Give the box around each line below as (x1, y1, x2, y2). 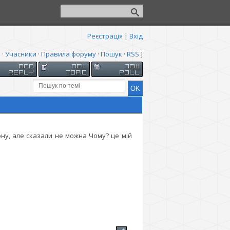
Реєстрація (87, 31, 123, 41)
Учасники (5, 49, 36, 59)
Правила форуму (41, 49, 96, 59)
